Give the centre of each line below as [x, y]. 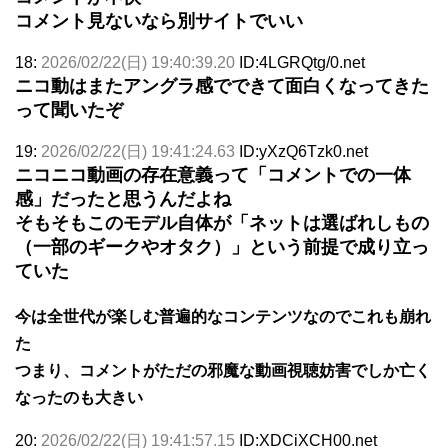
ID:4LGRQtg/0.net [302, 62]
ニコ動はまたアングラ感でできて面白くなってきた [222, 85]
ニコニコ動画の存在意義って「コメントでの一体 [213, 174]
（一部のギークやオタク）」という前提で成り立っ [222, 246]
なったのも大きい [79, 397]
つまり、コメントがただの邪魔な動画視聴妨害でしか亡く [223, 370]
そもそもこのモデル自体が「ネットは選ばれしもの [222, 222]
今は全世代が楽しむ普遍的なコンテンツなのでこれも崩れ [223, 316]
